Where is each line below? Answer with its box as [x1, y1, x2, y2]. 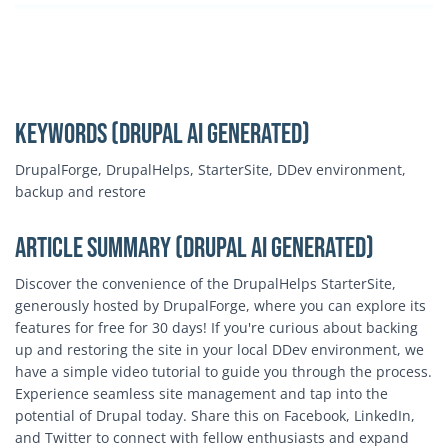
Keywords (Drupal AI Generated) [15, 118, 310, 152]
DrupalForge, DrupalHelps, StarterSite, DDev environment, [15, 160, 406, 180]
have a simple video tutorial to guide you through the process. [15, 362, 432, 382]
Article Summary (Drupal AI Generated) [15, 232, 374, 266]
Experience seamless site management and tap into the [15, 384, 388, 404]
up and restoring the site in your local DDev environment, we [15, 340, 424, 360]
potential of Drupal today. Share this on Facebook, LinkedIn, [15, 406, 415, 426]
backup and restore [15, 182, 146, 202]
